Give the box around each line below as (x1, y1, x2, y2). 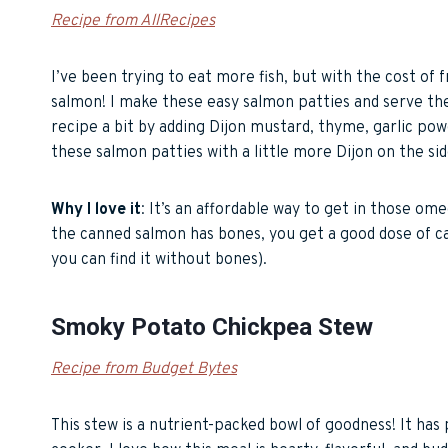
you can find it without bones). (51, 249, 267, 270)
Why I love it (51, 199, 141, 220)
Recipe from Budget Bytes (51, 358, 237, 379)
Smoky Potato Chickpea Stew (51, 312, 373, 341)
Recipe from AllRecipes (51, 10, 215, 31)
